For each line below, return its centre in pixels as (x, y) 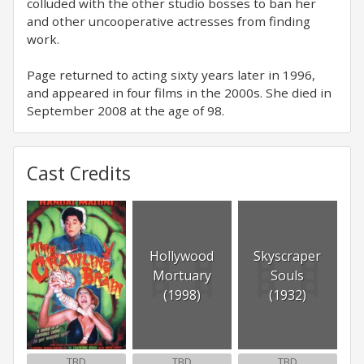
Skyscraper (288, 256)
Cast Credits (79, 173)
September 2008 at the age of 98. (126, 110)
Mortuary (182, 275)
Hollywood (182, 256)
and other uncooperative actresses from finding (169, 21)
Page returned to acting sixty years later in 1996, (171, 75)
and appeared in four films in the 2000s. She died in (179, 93)
